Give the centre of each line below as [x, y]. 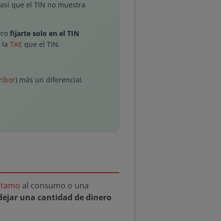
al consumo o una [55, 185]
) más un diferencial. [49, 80]
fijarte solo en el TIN [44, 33]
